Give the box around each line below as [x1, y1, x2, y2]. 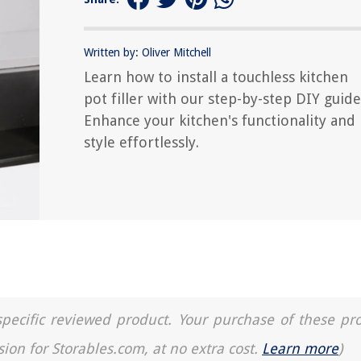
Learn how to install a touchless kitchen [84, 68, 348, 85]
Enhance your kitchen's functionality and [84, 112, 355, 129]
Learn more [262, 340, 338, 357]
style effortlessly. [84, 134, 199, 151]
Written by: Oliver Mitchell [84, 46, 211, 59]
